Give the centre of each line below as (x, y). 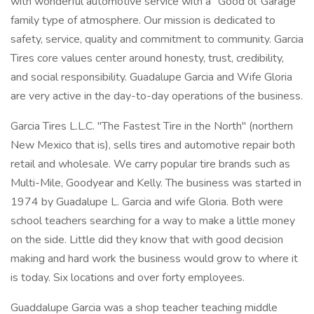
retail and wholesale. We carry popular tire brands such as (150, 164)
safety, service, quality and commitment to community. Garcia (157, 39)
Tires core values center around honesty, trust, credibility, (147, 58)
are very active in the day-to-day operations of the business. (157, 96)
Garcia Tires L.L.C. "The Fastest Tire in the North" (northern (152, 126)
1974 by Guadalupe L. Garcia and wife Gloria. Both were (147, 202)
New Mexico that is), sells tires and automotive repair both (153, 145)
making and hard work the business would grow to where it (154, 259)
